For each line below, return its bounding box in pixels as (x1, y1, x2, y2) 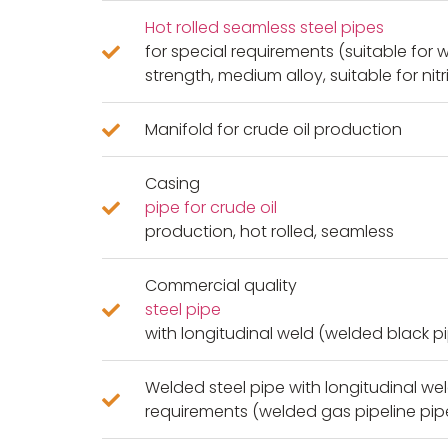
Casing (144, 172, 200, 196)
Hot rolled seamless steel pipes (144, 16, 384, 40)
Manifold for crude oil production (144, 118, 402, 142)
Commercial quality (144, 274, 297, 298)
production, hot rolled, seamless (144, 220, 394, 244)
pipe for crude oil (144, 196, 277, 220)
